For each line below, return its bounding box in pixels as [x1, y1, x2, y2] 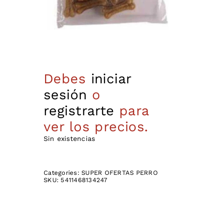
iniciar [91, 71, 131, 87]
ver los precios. [44, 119, 148, 135]
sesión [44, 87, 87, 103]
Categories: [44, 169, 82, 177]
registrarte [44, 103, 114, 119]
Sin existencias [44, 135, 95, 143]
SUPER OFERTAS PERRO [81, 169, 158, 177]
